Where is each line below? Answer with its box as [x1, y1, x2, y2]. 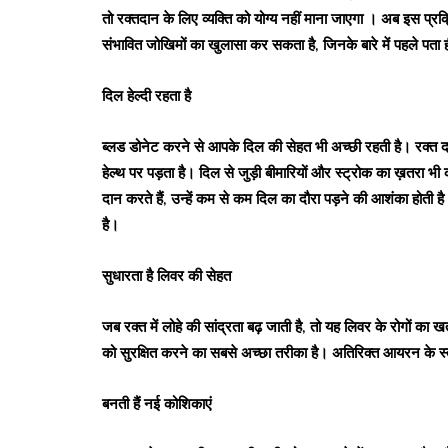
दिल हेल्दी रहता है [102, 85, 191, 106]
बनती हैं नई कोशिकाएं [102, 393, 212, 414]
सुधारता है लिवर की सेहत [102, 265, 231, 286]
